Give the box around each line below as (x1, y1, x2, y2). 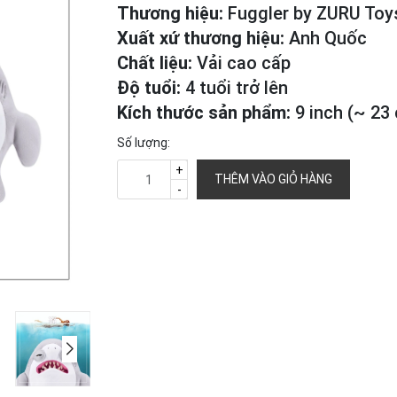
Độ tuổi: (117, 77, 185, 98)
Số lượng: (117, 136, 170, 150)
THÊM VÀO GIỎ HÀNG (214, 172, 332, 186)
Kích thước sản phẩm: (117, 102, 295, 123)
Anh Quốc (284, 27, 367, 49)
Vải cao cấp (197, 52, 291, 74)
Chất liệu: (117, 52, 197, 74)
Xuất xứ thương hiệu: (117, 27, 284, 49)
